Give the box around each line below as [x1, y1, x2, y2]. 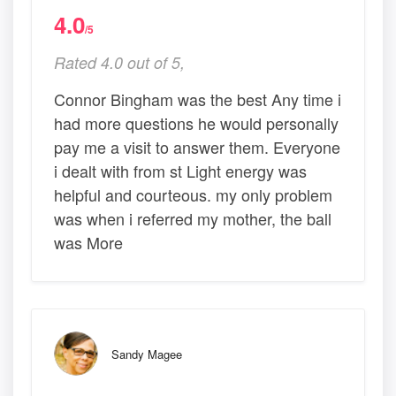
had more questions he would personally [54, 110, 339, 134]
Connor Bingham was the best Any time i [54, 87, 341, 110]
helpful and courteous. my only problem [54, 182, 332, 206]
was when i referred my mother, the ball [54, 206, 331, 230]
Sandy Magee [111, 345, 182, 362]
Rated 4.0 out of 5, [54, 50, 185, 73]
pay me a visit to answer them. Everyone [54, 134, 340, 158]
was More [54, 230, 123, 254]
